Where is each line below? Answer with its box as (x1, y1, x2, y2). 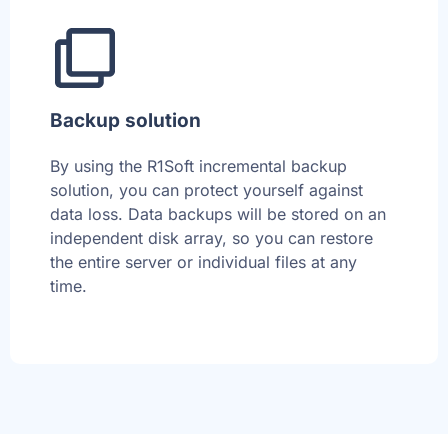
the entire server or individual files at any (50, 251, 357, 272)
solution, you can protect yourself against (50, 179, 363, 200)
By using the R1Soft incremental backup (50, 155, 347, 176)
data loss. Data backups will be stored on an (50, 203, 386, 224)
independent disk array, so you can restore (50, 227, 373, 248)
